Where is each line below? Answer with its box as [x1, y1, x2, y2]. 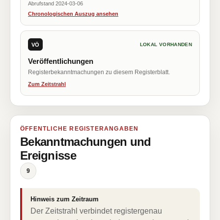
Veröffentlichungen [28, 57, 93, 65]
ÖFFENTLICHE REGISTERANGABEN [20, 125, 139, 132]
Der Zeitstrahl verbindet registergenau [30, 207, 162, 215]
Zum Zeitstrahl [28, 81, 66, 87]
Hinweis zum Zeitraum [30, 195, 99, 203]
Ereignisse [20, 149, 76, 162]
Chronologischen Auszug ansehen [28, 11, 118, 17]
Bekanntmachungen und [20, 135, 151, 148]
